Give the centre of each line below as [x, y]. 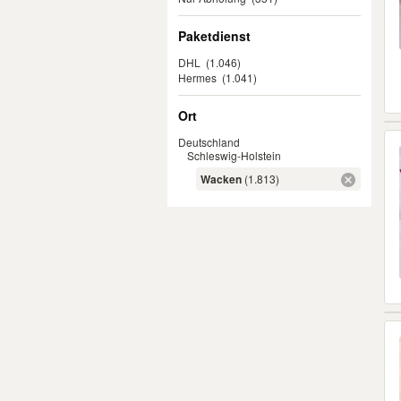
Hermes [197, 77]
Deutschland [209, 142]
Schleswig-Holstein [234, 155]
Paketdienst [214, 36]
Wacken [221, 179]
